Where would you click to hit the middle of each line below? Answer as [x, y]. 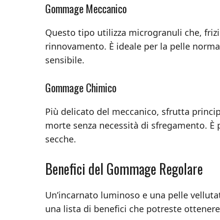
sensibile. [65, 60]
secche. [61, 139]
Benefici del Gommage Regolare [124, 168]
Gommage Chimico [81, 87]
